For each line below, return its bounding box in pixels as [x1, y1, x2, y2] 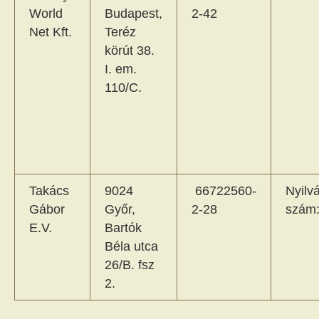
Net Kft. [29, 25, 72, 39]
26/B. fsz [105, 258, 155, 272]
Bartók [105, 221, 142, 235]
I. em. [105, 62, 137, 76]
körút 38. [105, 43, 155, 58]
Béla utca [105, 239, 158, 253]
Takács [29, 184, 69, 198]
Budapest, [105, 6, 162, 21]
